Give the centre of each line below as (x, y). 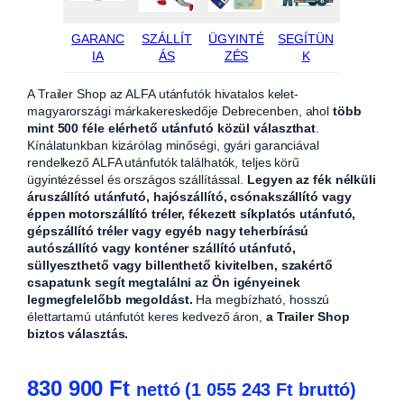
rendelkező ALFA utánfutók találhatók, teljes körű (164, 162)
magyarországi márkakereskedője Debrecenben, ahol (180, 110)
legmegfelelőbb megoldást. (110, 299)
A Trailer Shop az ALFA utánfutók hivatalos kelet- (163, 93)
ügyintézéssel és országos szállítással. (137, 179)
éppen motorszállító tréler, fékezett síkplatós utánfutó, (192, 213)
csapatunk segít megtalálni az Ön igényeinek (164, 282)
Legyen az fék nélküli (312, 179)
